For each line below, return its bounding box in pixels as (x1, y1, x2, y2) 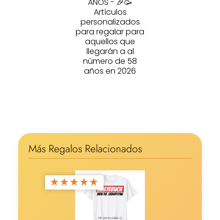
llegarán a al (86, 45, 134, 57)
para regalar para (76, 26, 144, 37)
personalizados (80, 16, 140, 27)
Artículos (93, 6, 127, 18)
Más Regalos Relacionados (28, 141, 142, 157)
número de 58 (83, 55, 137, 67)
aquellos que (85, 35, 135, 47)
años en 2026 (84, 65, 136, 77)
